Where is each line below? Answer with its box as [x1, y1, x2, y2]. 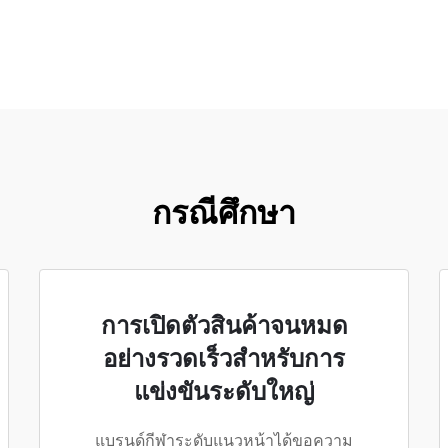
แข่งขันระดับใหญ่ [134, 378, 314, 406]
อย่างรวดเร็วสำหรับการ [103, 345, 345, 373]
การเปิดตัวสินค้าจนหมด [100, 312, 348, 340]
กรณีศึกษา [152, 194, 296, 232]
